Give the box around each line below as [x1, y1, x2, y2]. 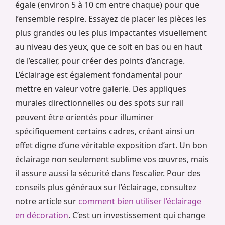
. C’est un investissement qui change [68, 210, 205, 221]
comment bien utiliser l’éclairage [78, 196, 201, 207]
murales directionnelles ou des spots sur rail [15, 97, 184, 109]
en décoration [15, 210, 68, 221]
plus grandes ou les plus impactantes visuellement [15, 27, 207, 39]
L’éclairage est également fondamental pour [15, 69, 182, 81]
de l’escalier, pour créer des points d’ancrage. [15, 55, 185, 67]
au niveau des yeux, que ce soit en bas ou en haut [15, 41, 202, 53]
